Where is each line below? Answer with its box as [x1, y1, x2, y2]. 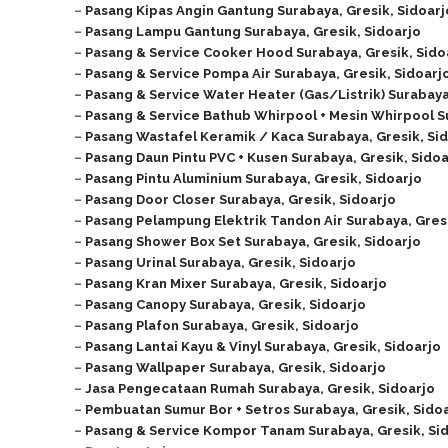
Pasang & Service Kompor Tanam [85, 423, 309, 438]
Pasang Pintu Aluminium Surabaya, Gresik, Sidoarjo [85, 171, 423, 186]
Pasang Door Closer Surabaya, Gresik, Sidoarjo [85, 192, 397, 207]
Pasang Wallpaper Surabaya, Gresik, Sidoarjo [85, 360, 387, 375]
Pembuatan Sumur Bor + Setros [85, 402, 294, 417]
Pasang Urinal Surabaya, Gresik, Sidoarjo [85, 255, 357, 270]
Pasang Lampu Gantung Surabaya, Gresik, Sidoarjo [85, 24, 422, 39]
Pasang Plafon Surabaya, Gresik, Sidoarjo [85, 318, 360, 333]
